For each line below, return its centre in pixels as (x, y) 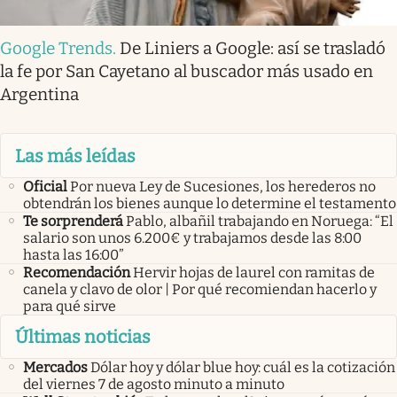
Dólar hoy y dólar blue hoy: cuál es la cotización (243, 368)
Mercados (55, 368)
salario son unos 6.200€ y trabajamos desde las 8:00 (192, 237)
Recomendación (77, 272)
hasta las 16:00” (74, 254)
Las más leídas (75, 156)
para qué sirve (70, 306)
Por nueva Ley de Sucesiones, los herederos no (223, 186)
